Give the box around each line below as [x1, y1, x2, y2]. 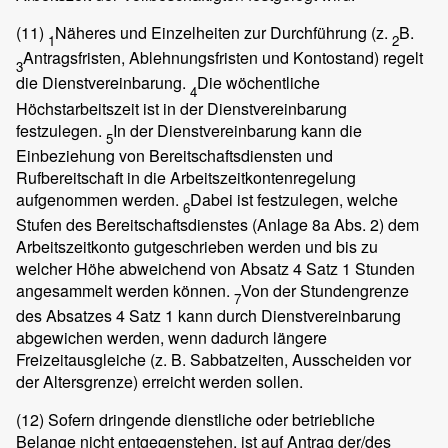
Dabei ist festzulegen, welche [190, 187, 398, 211]
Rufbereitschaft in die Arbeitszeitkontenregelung [16, 165, 356, 189]
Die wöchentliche [197, 71, 320, 95]
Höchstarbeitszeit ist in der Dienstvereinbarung [16, 96, 347, 120]
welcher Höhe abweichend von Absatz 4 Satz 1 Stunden [16, 256, 415, 280]
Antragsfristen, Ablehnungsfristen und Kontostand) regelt [23, 46, 423, 70]
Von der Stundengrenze [241, 278, 409, 302]
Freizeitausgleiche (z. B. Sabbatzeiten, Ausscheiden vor [16, 348, 411, 372]
